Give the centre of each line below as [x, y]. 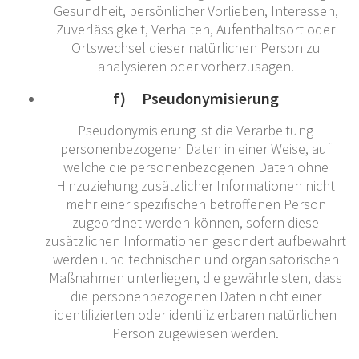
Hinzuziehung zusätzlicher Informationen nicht [196, 185]
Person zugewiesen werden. [196, 333]
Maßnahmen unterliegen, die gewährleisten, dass [196, 277]
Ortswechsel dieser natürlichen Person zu [196, 47]
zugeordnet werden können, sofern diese [196, 222]
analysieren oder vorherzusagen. [196, 66]
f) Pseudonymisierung [196, 98]
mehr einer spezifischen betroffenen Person [196, 204]
